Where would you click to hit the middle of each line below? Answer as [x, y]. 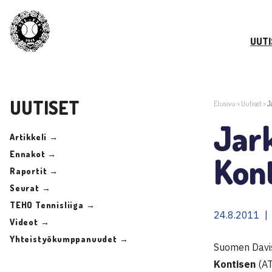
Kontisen [235, 264]
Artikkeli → [34, 137]
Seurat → [30, 188]
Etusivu [225, 103]
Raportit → [34, 171]
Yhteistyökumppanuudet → [69, 239]
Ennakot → [33, 154]
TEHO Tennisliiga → [53, 205]
